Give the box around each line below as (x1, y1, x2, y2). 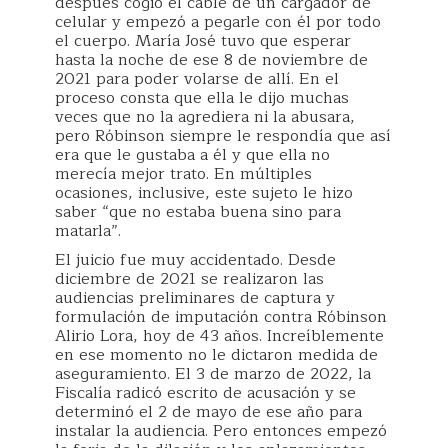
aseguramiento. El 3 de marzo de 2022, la (55, 360, 371, 387)
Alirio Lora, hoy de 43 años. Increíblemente (55, 322, 384, 349)
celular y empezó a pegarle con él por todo (55, 8, 381, 35)
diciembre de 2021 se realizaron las (55, 265, 324, 292)
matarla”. (55, 217, 121, 244)
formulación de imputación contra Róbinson (55, 303, 387, 330)
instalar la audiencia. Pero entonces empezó (55, 417, 387, 444)
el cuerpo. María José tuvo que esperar (55, 27, 351, 54)
